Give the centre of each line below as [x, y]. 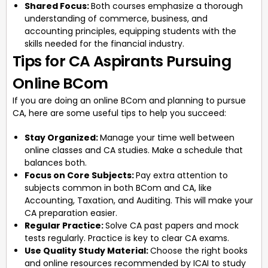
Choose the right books [199, 250]
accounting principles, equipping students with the [130, 31]
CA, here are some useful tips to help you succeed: [119, 113]
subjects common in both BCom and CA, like [118, 188]
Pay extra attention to [182, 175]
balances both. [56, 162]
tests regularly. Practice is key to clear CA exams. [127, 238]
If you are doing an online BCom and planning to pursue [129, 100]
